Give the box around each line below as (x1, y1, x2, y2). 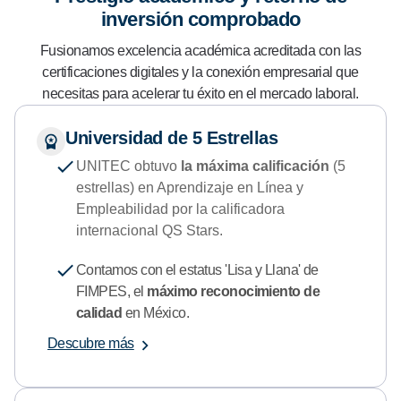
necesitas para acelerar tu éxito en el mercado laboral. (42, 85, 359, 101)
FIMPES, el (76, 283, 144, 299)
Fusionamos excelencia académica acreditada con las (40, 42, 361, 58)
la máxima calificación (181, 158, 329, 174)
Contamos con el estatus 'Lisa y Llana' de (76, 261, 319, 277)
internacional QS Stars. (76, 222, 226, 238)
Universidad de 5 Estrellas (65, 127, 277, 148)
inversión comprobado (100, 7, 301, 30)
